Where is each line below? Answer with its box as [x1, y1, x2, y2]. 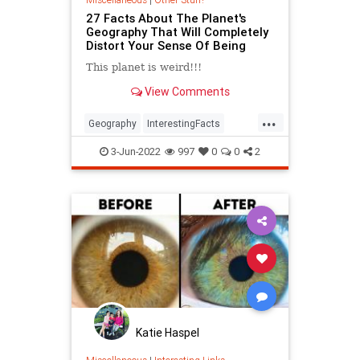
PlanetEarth [124, 143, 175, 156]
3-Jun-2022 [108, 145, 161, 159]
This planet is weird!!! [85, 60, 202, 73]
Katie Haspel [136, 325, 199, 341]
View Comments [141, 84, 230, 99]
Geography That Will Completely [85, 23, 268, 39]
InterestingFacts [147, 117, 220, 130]
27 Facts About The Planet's [85, 10, 246, 26]
